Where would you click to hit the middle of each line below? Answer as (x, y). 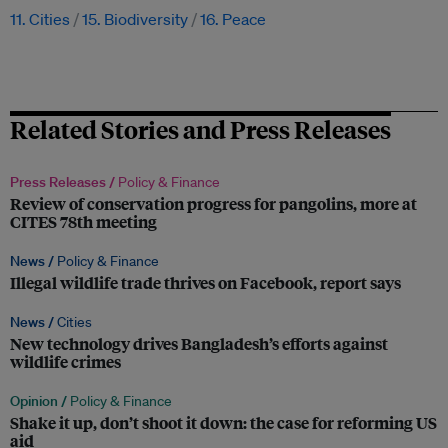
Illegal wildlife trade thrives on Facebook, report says (205, 282)
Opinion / (40, 400)
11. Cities (40, 18)
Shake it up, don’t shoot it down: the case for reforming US (223, 422)
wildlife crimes (65, 361)
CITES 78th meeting (83, 221)
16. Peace (233, 18)
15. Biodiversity (135, 18)
